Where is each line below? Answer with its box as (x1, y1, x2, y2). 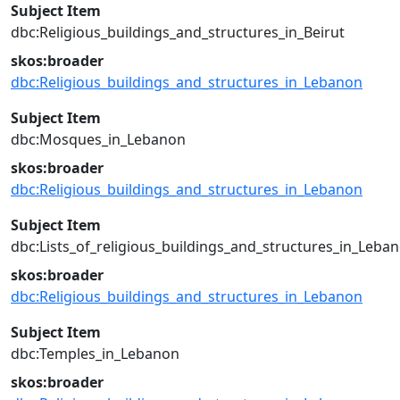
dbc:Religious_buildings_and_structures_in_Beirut (11, 22, 345, 42)
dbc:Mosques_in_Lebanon (11, 129, 186, 149)
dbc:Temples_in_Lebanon (11, 344, 179, 363)
